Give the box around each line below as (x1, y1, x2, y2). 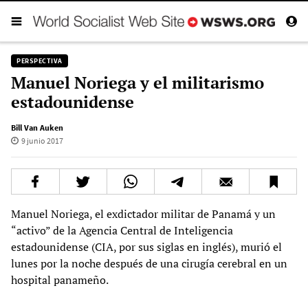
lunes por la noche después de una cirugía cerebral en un (11, 255, 287, 271)
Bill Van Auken (11, 122, 63, 133)
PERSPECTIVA (16, 56, 63, 65)
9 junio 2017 (21, 135, 63, 146)
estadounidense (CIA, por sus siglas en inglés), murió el (11, 239, 282, 254)
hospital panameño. (11, 272, 109, 287)
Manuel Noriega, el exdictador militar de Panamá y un (11, 206, 276, 221)
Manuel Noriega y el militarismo (11, 71, 264, 93)
